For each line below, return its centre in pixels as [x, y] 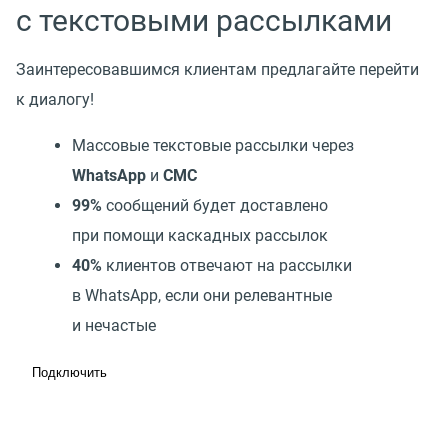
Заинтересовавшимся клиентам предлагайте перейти [217, 69]
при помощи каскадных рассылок [204, 235]
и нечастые [114, 325]
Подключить [69, 372]
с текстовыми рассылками [204, 20]
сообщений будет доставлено [215, 205]
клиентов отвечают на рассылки [227, 265]
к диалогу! [55, 99]
